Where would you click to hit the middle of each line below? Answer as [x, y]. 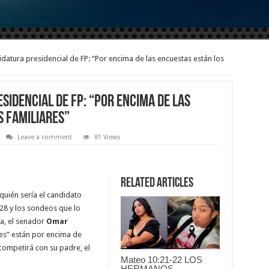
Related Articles [157, 184]
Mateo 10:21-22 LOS [161, 260]
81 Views [107, 138]
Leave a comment [44, 138]
